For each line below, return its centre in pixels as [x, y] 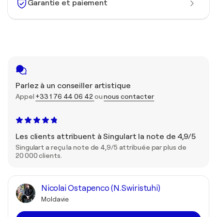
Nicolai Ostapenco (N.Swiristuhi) [101, 188]
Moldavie [55, 199]
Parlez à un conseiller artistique [73, 85]
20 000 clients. [39, 155]
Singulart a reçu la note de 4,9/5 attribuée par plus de [101, 147]
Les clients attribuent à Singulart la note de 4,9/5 [106, 136]
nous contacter [129, 96]
